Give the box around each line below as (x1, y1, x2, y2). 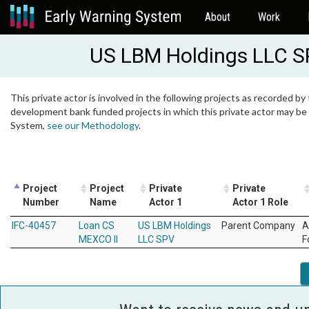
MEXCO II (79, 234, 118, 245)
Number (23, 197, 59, 208)
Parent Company (221, 220, 295, 231)
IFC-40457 (12, 220, 56, 231)
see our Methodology (47, 119, 139, 131)
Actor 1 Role (232, 197, 288, 208)
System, (10, 119, 47, 131)
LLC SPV (138, 234, 175, 245)
